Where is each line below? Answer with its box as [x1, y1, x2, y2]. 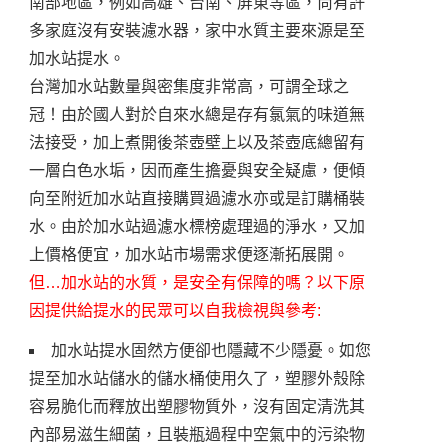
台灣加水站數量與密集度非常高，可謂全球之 [28, 78, 349, 96]
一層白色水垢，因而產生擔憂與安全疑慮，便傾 [28, 162, 365, 180]
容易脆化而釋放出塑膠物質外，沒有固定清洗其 [28, 398, 365, 416]
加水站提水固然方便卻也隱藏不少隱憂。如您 [50, 342, 371, 360]
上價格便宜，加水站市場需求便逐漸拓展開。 [28, 246, 349, 264]
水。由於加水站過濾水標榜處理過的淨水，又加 [28, 218, 365, 236]
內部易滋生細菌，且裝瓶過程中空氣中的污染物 [28, 426, 365, 444]
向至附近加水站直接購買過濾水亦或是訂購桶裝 [28, 190, 365, 208]
